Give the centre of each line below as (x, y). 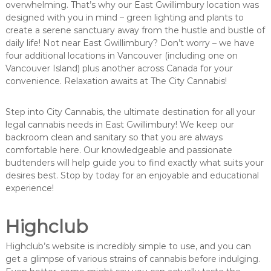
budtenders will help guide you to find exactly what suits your (134, 162)
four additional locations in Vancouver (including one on (121, 55)
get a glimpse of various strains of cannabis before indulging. (132, 259)
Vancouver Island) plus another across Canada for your (119, 68)
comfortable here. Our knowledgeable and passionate (119, 150)
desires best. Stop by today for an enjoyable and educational (132, 175)
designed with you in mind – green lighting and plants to (124, 17)
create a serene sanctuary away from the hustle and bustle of (135, 30)
